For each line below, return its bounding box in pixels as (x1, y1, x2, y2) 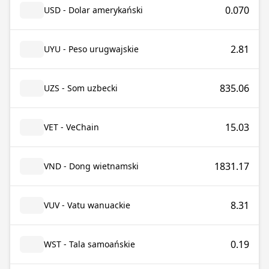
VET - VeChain (44, 121, 99, 133)
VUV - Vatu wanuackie (44, 199, 130, 211)
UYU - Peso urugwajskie (44, 43, 139, 55)
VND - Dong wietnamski (44, 160, 139, 172)
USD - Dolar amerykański (44, 4, 143, 16)
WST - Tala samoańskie (44, 238, 135, 250)
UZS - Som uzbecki (44, 82, 118, 94)
